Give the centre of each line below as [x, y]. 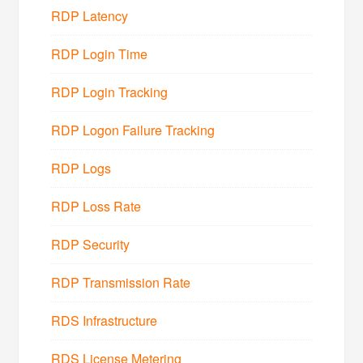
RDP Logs [81, 168]
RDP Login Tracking [110, 92]
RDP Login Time [100, 53]
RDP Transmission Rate [121, 282]
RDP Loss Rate [96, 206]
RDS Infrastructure [105, 320]
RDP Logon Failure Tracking [133, 130]
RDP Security [91, 244]
